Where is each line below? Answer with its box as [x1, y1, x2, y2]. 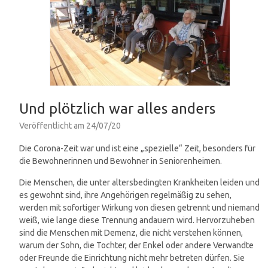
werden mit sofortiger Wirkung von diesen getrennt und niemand [19, 203, 260, 213]
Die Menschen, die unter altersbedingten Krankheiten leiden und [19, 178, 260, 188]
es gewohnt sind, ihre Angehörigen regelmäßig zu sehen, [19, 190, 232, 200]
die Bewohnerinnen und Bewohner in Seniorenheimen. [19, 156, 222, 166]
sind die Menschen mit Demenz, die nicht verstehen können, [19, 228, 243, 238]
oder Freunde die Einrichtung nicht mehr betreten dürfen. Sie [19, 253, 245, 263]
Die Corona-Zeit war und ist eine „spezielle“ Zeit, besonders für [19, 144, 255, 154]
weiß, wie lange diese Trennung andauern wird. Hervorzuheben [19, 215, 255, 226]
